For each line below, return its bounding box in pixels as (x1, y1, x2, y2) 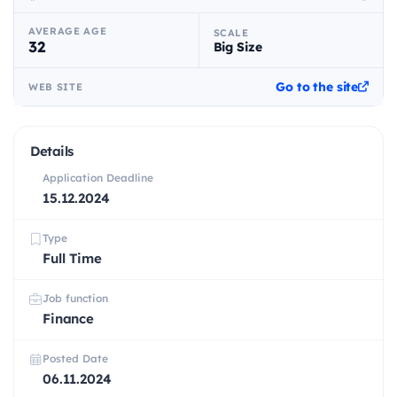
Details (30, 143, 74, 160)
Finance (43, 310, 94, 328)
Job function (43, 292, 108, 306)
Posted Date (43, 352, 108, 366)
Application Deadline (43, 171, 153, 185)
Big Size (213, 38, 262, 55)
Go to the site (276, 79, 359, 96)
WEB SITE (28, 81, 83, 94)
